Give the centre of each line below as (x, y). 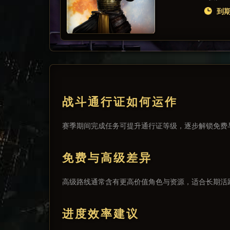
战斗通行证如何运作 (120, 102)
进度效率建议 (101, 214)
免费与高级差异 (107, 158)
